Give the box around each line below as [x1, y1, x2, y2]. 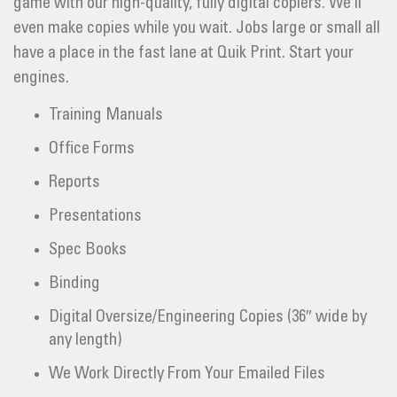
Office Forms [49, 140, 135, 158]
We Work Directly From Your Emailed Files [49, 365, 325, 383]
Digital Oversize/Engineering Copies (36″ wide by [49, 308, 367, 326]
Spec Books [49, 241, 127, 259]
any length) [49, 331, 122, 349]
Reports [49, 174, 100, 191]
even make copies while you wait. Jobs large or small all [13, 19, 380, 37]
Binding [49, 275, 100, 292]
